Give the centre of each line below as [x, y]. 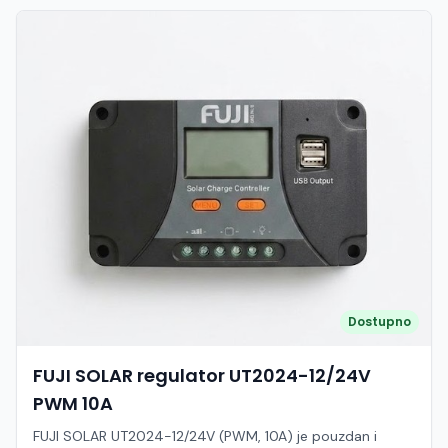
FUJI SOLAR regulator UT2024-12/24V [202, 375]
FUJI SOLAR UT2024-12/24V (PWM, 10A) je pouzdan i [205, 435]
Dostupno [379, 321]
